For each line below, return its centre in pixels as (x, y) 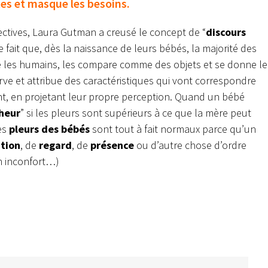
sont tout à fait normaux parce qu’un (173, 129)
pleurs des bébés (49, 129)
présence (112, 145)
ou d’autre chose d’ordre (190, 145)
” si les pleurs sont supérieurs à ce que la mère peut (136, 113)
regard (55, 145)
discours (226, 32)
